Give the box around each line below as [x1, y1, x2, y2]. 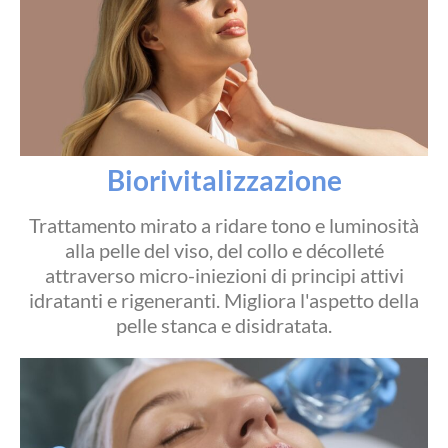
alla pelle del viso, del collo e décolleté [64, 237, 384, 262]
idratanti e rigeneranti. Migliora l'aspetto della [29, 287, 419, 312]
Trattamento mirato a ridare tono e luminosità [29, 212, 419, 237]
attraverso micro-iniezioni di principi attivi [44, 262, 404, 287]
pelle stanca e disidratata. [116, 312, 332, 337]
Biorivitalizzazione [106, 162, 342, 197]
